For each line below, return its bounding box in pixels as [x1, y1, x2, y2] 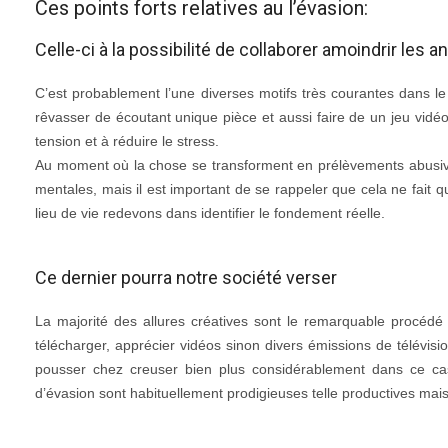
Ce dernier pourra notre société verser [35, 267, 337, 288]
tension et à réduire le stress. [35, 133, 219, 149]
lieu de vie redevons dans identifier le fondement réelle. [35, 205, 385, 221]
